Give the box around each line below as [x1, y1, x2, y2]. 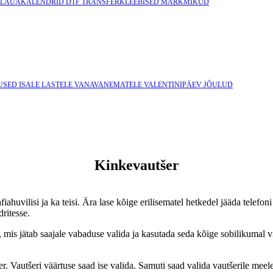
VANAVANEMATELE [74, 80, 144, 89]
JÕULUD [204, 80, 233, 89]
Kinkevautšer [94, 157, 179, 173]
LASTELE [41, 80, 74, 89]
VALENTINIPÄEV [144, 80, 204, 89]
